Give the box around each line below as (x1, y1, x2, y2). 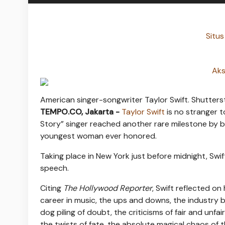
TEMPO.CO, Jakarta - (40, 106, 122, 117)
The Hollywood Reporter (63, 182, 152, 193)
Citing (40, 182, 63, 193)
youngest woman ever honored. (40, 130, 157, 141)
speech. (40, 162, 69, 173)
